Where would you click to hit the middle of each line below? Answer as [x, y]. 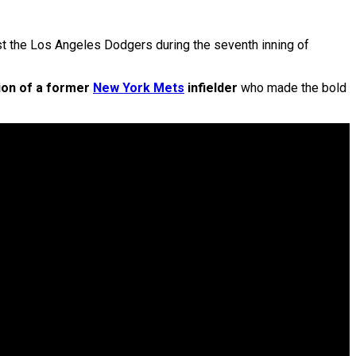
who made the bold [292, 88]
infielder [211, 88]
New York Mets [139, 88]
